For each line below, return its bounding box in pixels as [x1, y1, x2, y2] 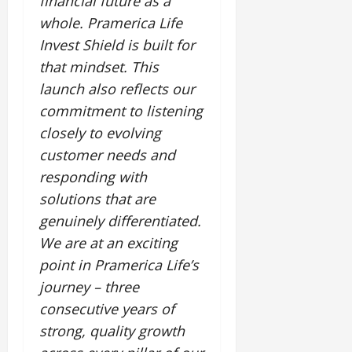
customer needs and [39, 145, 175, 165]
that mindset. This [39, 57, 159, 77]
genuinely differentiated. [39, 211, 201, 231]
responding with [39, 167, 147, 187]
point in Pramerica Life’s [39, 255, 199, 275]
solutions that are [39, 189, 156, 209]
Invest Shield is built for [39, 35, 195, 55]
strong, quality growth [39, 321, 185, 341]
